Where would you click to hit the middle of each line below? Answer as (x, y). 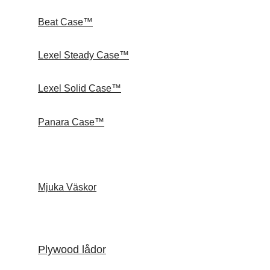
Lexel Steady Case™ (83, 55)
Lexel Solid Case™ (80, 89)
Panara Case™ (71, 122)
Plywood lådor (72, 249)
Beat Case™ (65, 22)
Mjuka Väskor (67, 187)
